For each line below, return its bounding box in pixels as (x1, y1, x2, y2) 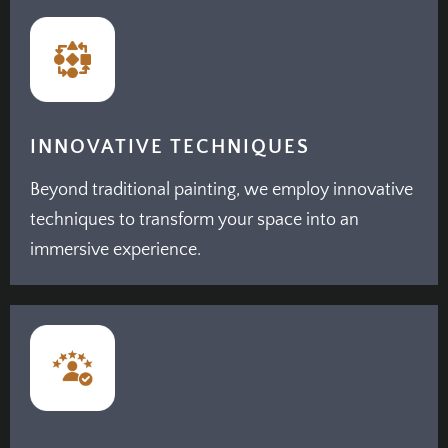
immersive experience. (30, 240, 201, 261)
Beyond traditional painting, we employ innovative (30, 180, 413, 201)
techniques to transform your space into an (30, 210, 359, 231)
